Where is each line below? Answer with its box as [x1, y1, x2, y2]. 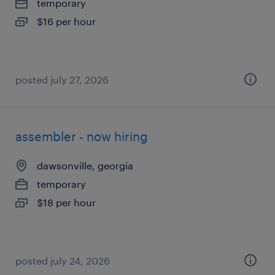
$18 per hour [37, 196, 96, 208]
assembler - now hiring [15, 129, 148, 144]
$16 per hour [37, 15, 96, 27]
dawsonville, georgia [37, 160, 133, 171]
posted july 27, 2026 [15, 74, 109, 85]
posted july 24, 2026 [15, 255, 110, 266]
